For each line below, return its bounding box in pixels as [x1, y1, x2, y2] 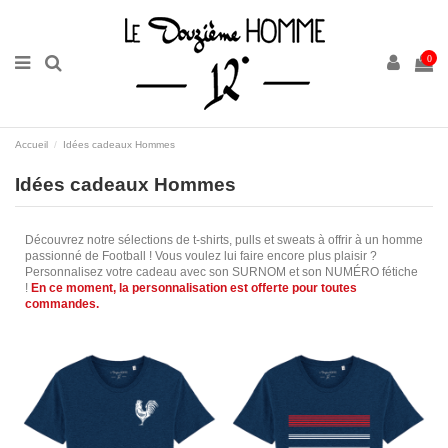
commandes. [25, 296, 99, 311]
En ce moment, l [31, 280, 122, 295]
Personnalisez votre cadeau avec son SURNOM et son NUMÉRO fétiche [25, 264, 418, 279]
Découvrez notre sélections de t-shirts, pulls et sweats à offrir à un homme [25, 232, 423, 247]
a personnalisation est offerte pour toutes [122, 280, 357, 295]
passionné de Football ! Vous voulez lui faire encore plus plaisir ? [25, 248, 377, 263]
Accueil [15, 138, 48, 150]
